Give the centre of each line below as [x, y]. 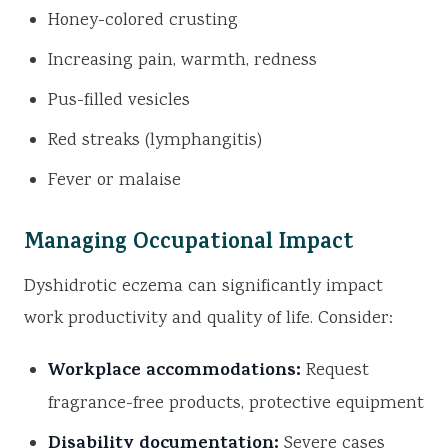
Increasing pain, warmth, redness [182, 61]
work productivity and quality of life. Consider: [208, 319]
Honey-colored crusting [143, 21]
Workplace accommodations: [174, 372]
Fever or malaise [114, 181]
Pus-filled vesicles [119, 101]
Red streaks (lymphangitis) [155, 141]
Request [335, 371]
